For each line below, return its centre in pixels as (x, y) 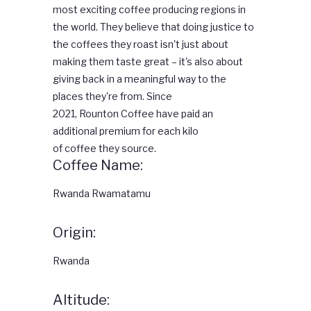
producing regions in (198, 10)
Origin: (74, 233)
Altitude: (81, 300)
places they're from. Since (112, 96)
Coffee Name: (98, 166)
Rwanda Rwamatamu (102, 194)
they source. (126, 149)
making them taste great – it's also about (148, 62)
